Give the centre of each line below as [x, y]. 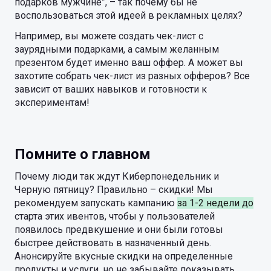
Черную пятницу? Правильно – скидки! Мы [114, 190]
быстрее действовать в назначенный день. [113, 243]
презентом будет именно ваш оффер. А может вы [129, 63]
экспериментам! [52, 103]
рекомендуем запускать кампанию [96, 203]
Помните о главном [83, 154]
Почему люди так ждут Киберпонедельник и [117, 176]
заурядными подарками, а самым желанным [117, 49]
